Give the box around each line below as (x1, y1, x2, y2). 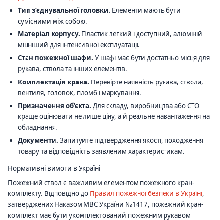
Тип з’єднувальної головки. (17, 5, 110, 15)
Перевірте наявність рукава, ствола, (89, 77, 203, 86)
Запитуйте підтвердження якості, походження (58, 136, 203, 145)
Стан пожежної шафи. (17, 54, 93, 63)
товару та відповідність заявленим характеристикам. (17, 147, 185, 156)
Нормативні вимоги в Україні (8, 164, 100, 173)
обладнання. (17, 123, 57, 132)
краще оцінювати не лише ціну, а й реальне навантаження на (17, 112, 210, 121)
